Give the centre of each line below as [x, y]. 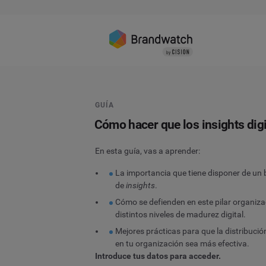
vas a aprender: [172, 151]
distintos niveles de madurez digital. [181, 214]
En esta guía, [119, 151]
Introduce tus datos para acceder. [158, 256]
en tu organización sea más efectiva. [183, 243]
